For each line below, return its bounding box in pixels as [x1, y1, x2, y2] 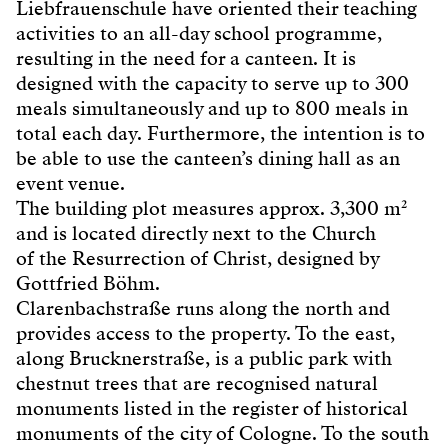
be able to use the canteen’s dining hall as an [16, 144, 400, 172]
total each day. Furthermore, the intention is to [16, 119, 425, 147]
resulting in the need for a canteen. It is [16, 44, 356, 72]
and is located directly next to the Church [16, 219, 376, 247]
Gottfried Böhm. [16, 269, 160, 297]
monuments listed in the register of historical [16, 394, 408, 422]
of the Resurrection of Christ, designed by [16, 244, 379, 272]
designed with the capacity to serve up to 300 [16, 69, 409, 97]
